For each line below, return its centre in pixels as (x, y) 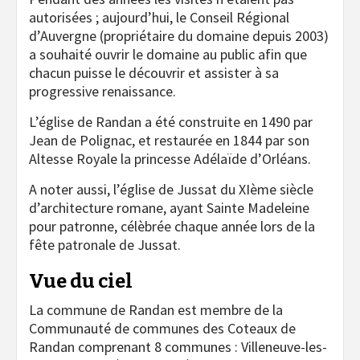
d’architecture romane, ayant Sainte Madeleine (169, 208)
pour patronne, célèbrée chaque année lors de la (172, 226)
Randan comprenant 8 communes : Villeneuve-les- (178, 347)
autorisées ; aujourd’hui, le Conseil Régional (159, 17)
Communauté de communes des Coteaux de (162, 328)
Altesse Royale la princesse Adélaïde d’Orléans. (170, 159)
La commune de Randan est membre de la (156, 310)
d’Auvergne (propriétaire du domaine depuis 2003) (179, 36)
